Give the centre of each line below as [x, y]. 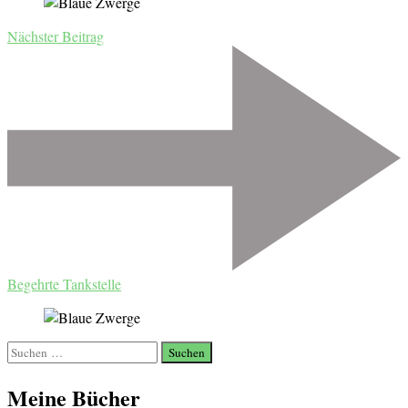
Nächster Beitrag [56, 36]
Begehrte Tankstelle [64, 284]
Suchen [28, 350]
